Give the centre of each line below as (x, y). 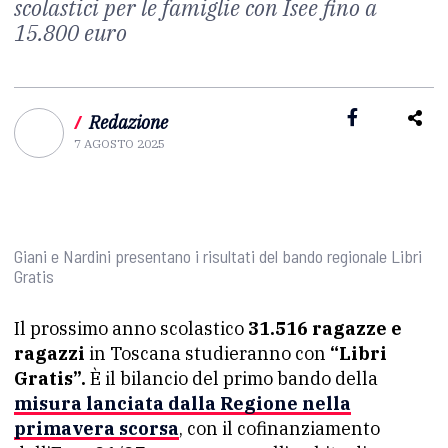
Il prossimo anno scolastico (129, 328)
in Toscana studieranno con (205, 353)
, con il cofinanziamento (279, 428)
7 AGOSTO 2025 (119, 143)
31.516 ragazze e (323, 328)
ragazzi (49, 353)
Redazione (128, 122)
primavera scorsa (96, 428)
